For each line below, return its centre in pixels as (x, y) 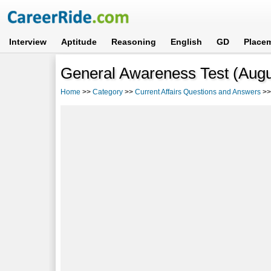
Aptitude (79, 42)
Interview (28, 42)
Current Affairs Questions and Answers (198, 92)
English (187, 42)
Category (108, 92)
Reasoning (134, 42)
